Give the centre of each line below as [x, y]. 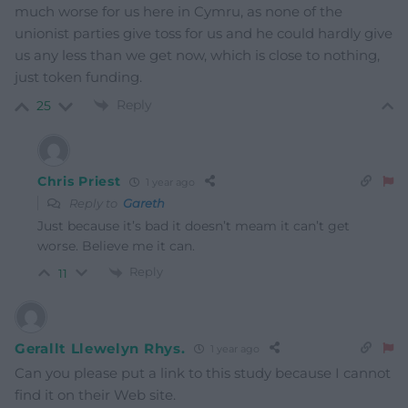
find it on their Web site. [95, 395]
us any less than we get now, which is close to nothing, [197, 56]
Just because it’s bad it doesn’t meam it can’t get [194, 226]
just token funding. [78, 77]
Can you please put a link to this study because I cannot [203, 373]
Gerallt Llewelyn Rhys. [100, 348]
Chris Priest [79, 182]
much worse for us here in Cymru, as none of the [178, 12]
